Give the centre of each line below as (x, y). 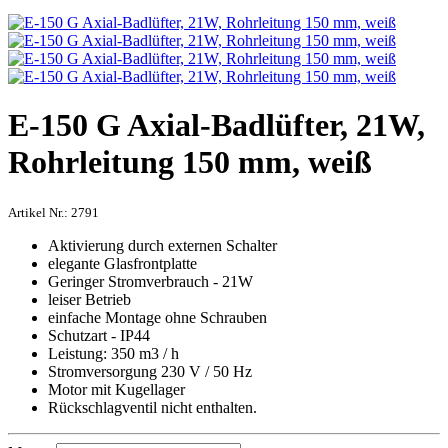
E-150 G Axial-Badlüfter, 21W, (216, 125)
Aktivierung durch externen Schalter (162, 245)
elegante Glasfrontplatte (122, 263)
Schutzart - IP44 (99, 335)
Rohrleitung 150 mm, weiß (190, 162)
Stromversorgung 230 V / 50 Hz (150, 371)
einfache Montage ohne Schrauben (157, 317)
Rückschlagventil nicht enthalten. (152, 407)
